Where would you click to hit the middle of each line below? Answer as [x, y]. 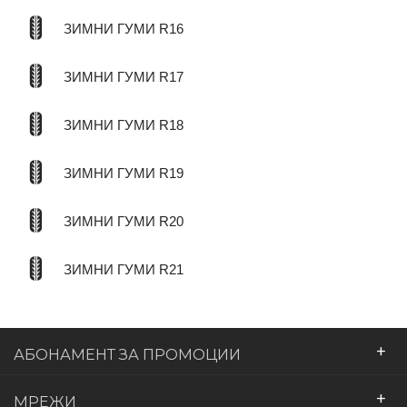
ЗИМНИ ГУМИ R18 [124, 125]
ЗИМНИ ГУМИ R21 [124, 269]
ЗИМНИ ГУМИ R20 [124, 221]
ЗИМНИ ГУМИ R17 [124, 77]
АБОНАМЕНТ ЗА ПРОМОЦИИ [127, 354]
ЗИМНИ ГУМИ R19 [124, 173]
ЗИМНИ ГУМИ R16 [124, 29]
